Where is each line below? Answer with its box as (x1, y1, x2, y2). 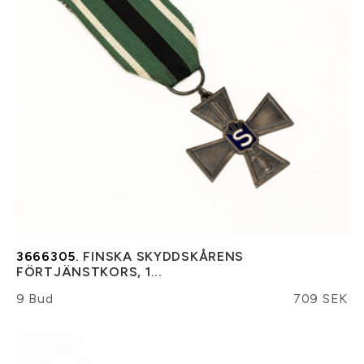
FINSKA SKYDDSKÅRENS (79, 248, 245, 264)
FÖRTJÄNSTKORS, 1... (16, 263, 162, 279)
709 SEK (292, 290, 348, 306)
